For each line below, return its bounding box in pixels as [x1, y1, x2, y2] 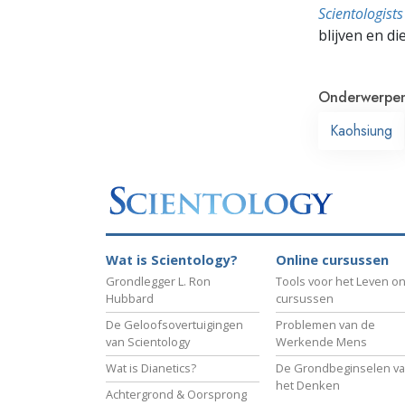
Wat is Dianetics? [106, 360, 196, 377]
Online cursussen [276, 251, 389, 269]
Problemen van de [276, 316, 375, 334]
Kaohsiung [330, 119, 392, 141]
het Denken [276, 377, 340, 394]
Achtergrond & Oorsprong [106, 386, 247, 403]
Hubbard [106, 290, 154, 307]
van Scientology [106, 334, 190, 351]
